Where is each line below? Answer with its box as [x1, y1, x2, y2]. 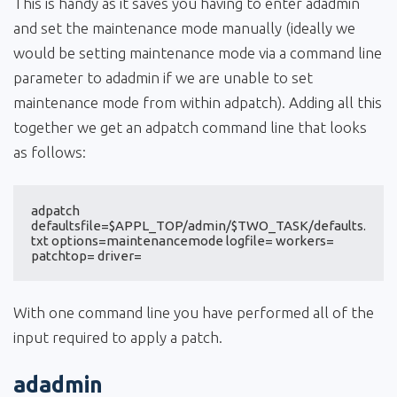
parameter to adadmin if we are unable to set [13, 69, 313, 87]
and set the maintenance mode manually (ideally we [13, 19, 355, 37]
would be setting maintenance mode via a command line [13, 44, 382, 62]
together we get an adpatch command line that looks [13, 119, 367, 136]
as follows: [13, 144, 86, 161]
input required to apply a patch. [13, 328, 222, 346]
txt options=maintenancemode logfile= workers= [31, 232, 334, 248]
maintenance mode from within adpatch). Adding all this [13, 94, 382, 112]
